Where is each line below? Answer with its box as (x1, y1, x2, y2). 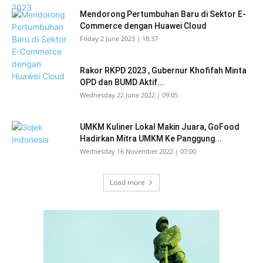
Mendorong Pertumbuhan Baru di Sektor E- (80, 9, 246, 19)
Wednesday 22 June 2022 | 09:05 (80, 90, 178, 99)
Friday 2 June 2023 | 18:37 (80, 34, 158, 43)
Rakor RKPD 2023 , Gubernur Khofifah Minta (80, 66, 247, 75)
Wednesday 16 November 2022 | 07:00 (80, 147, 196, 156)
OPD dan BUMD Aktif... (80, 77, 164, 87)
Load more (110, 177, 145, 187)
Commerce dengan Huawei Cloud (80, 21, 207, 31)
